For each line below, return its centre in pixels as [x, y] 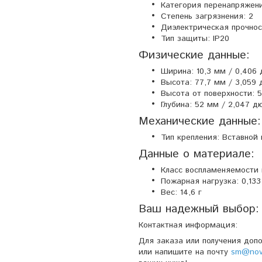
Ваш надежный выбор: [199, 208]
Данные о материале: [196, 154]
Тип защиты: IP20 [195, 38]
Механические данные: [200, 121]
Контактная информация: [188, 225]
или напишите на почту [185, 252]
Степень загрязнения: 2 [207, 16]
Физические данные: [194, 55]
